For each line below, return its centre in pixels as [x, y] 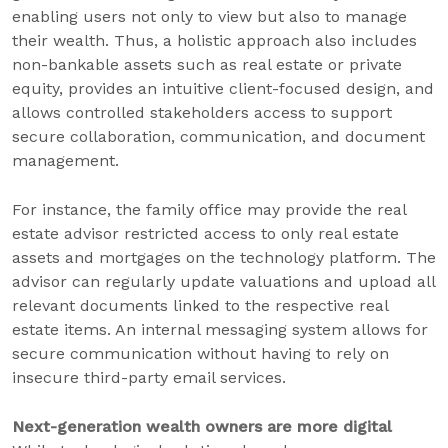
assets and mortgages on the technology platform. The [224, 257]
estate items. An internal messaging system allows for [220, 329]
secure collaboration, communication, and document [218, 136]
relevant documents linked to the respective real [200, 305]
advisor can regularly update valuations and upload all [223, 281]
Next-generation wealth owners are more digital [202, 426]
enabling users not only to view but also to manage [209, 16]
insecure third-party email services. [149, 377]
